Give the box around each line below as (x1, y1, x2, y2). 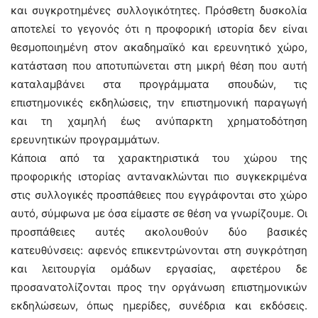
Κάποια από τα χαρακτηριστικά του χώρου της (11, 151, 307, 165)
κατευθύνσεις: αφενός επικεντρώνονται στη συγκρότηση (11, 243, 307, 257)
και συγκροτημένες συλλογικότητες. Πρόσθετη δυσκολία (11, 4, 307, 17)
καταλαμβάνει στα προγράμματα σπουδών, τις (11, 77, 307, 91)
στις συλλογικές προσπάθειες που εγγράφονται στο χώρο (11, 188, 307, 202)
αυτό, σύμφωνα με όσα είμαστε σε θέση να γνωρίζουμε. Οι (11, 207, 307, 220)
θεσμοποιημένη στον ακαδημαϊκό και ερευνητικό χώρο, (11, 40, 307, 54)
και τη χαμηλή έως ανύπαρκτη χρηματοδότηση (11, 114, 307, 128)
